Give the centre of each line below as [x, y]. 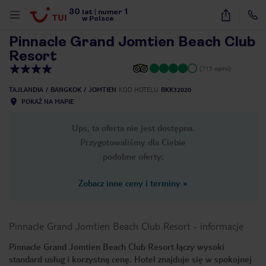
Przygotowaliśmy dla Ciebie [133, 142]
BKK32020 [176, 89]
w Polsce [98, 18]
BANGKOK [66, 89]
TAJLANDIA [26, 89]
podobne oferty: [133, 156]
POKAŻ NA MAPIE [47, 101]
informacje [222, 226]
